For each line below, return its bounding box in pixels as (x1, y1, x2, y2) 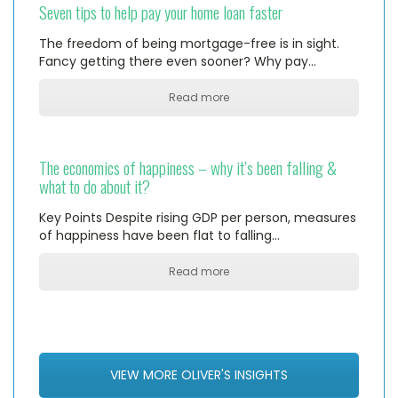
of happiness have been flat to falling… (39, 226, 280, 244)
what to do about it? (39, 172, 150, 198)
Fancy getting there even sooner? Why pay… (39, 52, 316, 70)
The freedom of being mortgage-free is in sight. (39, 34, 339, 52)
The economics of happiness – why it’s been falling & (39, 154, 337, 179)
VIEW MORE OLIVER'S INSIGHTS (110, 366, 288, 385)
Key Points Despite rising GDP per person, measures (39, 208, 356, 227)
